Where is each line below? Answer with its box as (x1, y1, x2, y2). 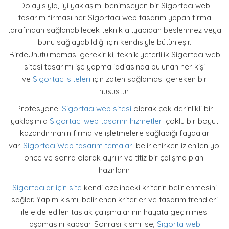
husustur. (99, 86, 130, 96)
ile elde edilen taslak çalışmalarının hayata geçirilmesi (20, 207, 209, 217)
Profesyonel (16, 103, 62, 113)
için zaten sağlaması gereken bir (90, 74, 207, 84)
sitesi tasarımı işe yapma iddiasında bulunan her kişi (24, 61, 205, 72)
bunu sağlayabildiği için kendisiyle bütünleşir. (38, 37, 191, 47)
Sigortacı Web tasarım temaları (22, 140, 134, 150)
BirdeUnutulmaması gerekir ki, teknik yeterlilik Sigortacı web (9, 49, 220, 59)
